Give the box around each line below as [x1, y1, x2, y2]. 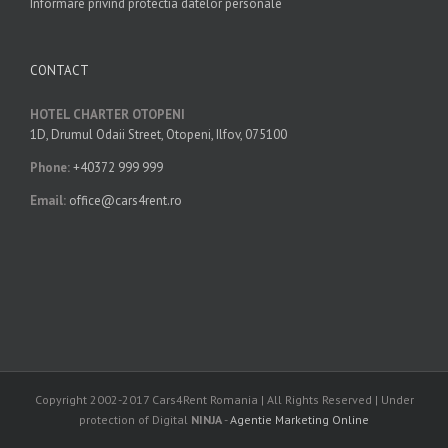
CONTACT [30, 62, 89, 80]
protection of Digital [79, 412, 191, 428]
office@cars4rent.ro [69, 192, 182, 210]
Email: [30, 192, 66, 210]
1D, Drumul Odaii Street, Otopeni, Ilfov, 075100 [30, 126, 287, 144]
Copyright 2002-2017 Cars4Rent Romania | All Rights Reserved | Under [34, 392, 414, 408]
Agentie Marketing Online [230, 412, 369, 428]
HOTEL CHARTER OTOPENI [30, 106, 185, 124]
